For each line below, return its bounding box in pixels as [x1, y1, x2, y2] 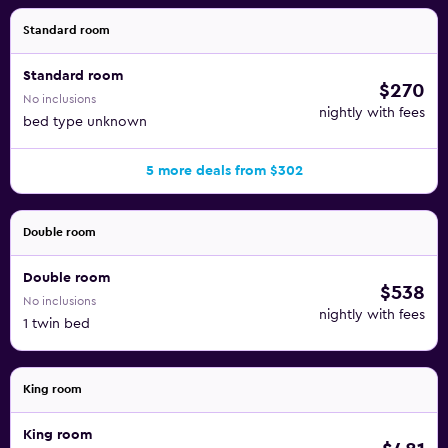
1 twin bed [23, 317, 90, 331]
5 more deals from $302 [145, 164, 303, 178]
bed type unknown [23, 115, 147, 129]
